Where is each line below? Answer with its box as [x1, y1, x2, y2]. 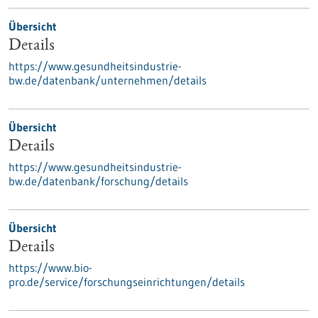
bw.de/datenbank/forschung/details [9, 174, 188, 188]
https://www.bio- [9, 261, 92, 275]
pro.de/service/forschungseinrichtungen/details [9, 275, 245, 289]
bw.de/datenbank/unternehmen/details [9, 73, 207, 87]
